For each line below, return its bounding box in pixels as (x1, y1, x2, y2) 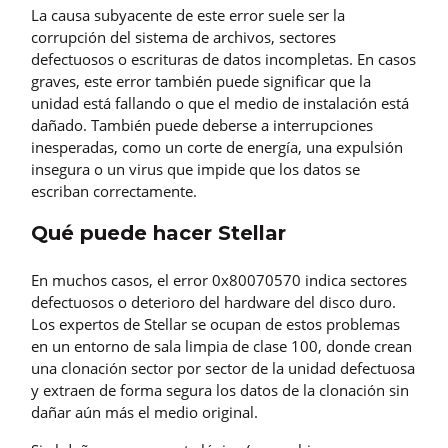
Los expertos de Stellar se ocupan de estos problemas (31, 313, 400, 334)
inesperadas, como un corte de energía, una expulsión (31, 136, 403, 157)
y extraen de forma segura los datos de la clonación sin (31, 379, 409, 400)
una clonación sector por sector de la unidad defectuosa (31, 357, 415, 378)
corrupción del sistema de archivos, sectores (31, 26, 336, 47)
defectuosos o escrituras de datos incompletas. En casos (31, 48, 416, 69)
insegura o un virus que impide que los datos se (31, 158, 360, 179)
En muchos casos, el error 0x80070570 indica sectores (31, 269, 407, 290)
